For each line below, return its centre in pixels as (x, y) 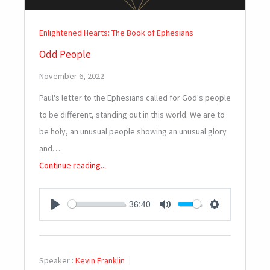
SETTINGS (240, 218)
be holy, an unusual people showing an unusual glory (133, 131)
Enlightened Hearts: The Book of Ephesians (116, 32)
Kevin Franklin (100, 260)
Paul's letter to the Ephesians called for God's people (135, 97)
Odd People (65, 54)
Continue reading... (73, 165)
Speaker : (56, 260)
